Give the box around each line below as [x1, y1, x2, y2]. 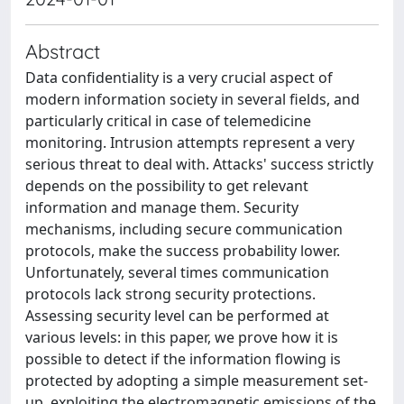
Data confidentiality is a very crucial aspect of [25, 68, 333, 87]
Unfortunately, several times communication [25, 262, 329, 282]
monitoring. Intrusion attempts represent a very [25, 133, 354, 152]
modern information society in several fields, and [25, 89, 360, 109]
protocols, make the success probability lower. [25, 241, 340, 261]
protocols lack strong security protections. [25, 284, 316, 304]
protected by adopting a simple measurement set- [25, 371, 368, 390]
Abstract [25, 39, 100, 63]
